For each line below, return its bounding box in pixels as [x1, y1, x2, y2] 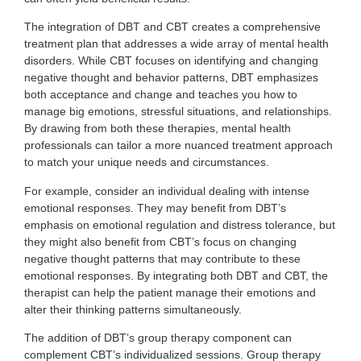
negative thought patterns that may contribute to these [24, 251, 301, 265]
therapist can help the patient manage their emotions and [24, 285, 316, 299]
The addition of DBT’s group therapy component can [24, 331, 292, 345]
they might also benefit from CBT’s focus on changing [24, 234, 297, 248]
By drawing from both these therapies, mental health [24, 122, 291, 135]
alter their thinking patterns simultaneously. [24, 302, 242, 316]
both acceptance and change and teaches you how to [24, 88, 297, 102]
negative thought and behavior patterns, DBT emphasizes [24, 71, 318, 85]
